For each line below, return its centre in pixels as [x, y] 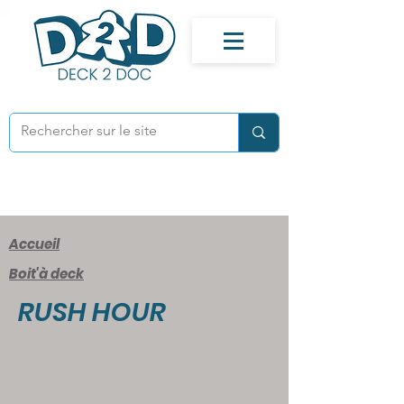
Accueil [34, 244]
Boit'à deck [46, 274]
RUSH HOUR [92, 312]
